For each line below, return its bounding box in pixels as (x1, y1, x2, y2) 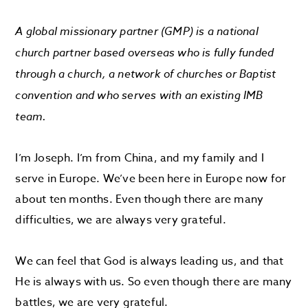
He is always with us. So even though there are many (15, 274, 292, 290)
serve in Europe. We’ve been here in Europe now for (15, 170, 287, 187)
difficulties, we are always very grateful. (15, 212, 226, 228)
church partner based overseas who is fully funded (15, 45, 274, 60)
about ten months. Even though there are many (15, 191, 264, 208)
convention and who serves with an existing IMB (15, 87, 263, 102)
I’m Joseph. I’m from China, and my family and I (15, 150, 264, 166)
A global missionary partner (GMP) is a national (15, 23, 258, 38)
